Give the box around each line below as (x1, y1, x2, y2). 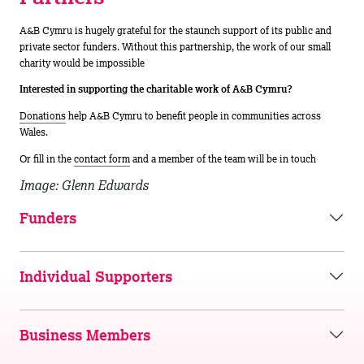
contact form (74, 151, 130, 166)
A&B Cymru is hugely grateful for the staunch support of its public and (19, 23, 331, 37)
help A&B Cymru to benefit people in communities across (66, 109, 321, 123)
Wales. (19, 125, 48, 140)
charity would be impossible (19, 55, 145, 70)
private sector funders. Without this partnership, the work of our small (19, 39, 331, 54)
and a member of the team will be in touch (130, 151, 316, 166)
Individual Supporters (19, 266, 172, 286)
